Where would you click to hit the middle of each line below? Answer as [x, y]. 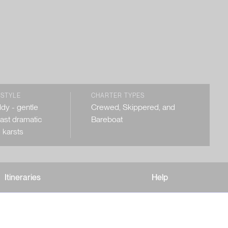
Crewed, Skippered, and [133, 107]
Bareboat [107, 119]
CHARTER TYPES [118, 96]
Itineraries [23, 177]
